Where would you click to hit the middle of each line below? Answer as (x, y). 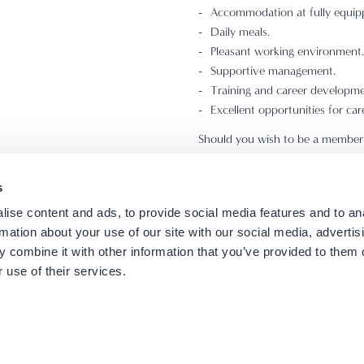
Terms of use (154, 301)
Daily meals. (240, 33)
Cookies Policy (326, 301)
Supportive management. (273, 72)
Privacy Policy (238, 301)
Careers (84, 301)
